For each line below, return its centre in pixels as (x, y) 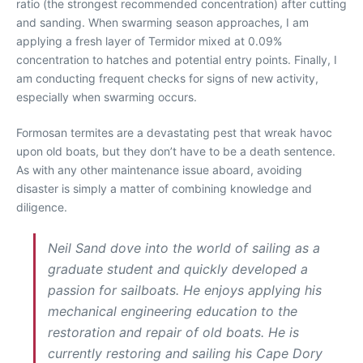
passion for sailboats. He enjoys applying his (185, 290)
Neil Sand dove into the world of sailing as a (184, 248)
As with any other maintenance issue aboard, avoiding (159, 170)
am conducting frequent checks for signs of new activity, (167, 79)
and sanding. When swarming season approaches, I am (162, 23)
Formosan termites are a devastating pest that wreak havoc (174, 133)
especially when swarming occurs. (107, 97)
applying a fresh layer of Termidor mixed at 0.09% (149, 41)
